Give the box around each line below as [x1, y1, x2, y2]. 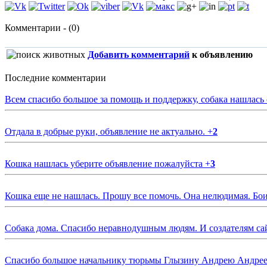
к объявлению [190, 49, 253, 60]
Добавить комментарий [88, 49, 190, 60]
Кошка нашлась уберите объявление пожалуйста [5, 159, 205, 169]
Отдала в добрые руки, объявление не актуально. [5, 126, 207, 137]
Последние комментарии [5, 73, 106, 83]
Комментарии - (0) [5, 23, 79, 33]
